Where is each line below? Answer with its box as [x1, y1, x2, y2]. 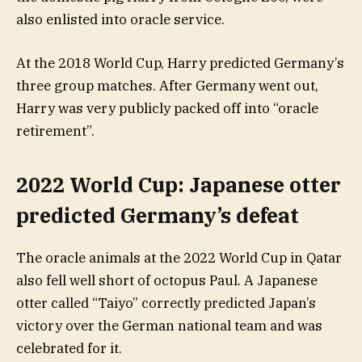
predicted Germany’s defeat [16, 202, 299, 229]
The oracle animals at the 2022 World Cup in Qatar [16, 249, 342, 267]
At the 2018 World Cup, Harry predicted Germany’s [16, 53, 344, 72]
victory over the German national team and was [16, 317, 322, 335]
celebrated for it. [16, 339, 122, 358]
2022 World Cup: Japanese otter [16, 171, 341, 199]
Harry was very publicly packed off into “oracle [16, 99, 318, 117]
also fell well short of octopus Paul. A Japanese [16, 271, 318, 290]
